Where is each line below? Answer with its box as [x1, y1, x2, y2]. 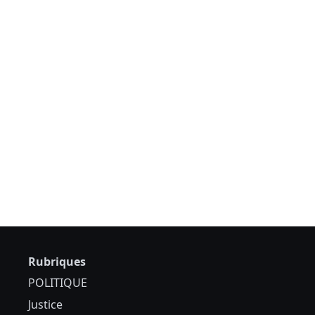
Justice [28, 297, 63, 313]
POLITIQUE [28, 275, 87, 291]
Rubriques [28, 254, 86, 270]
